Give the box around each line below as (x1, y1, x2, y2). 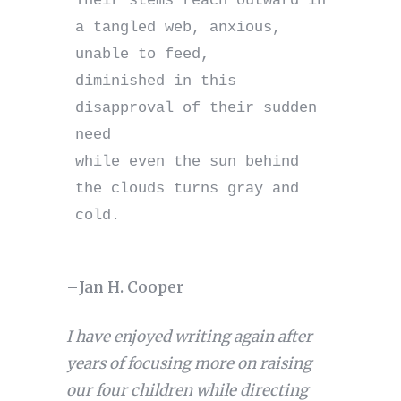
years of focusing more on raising (65, 354, 311, 374)
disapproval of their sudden (74, 99, 317, 117)
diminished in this (74, 73, 236, 90)
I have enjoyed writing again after (65, 327, 312, 347)
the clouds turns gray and (74, 180, 299, 198)
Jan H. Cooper (78, 277, 183, 298)
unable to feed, (74, 46, 209, 64)
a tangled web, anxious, (74, 19, 281, 37)
